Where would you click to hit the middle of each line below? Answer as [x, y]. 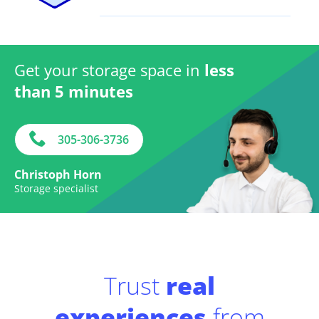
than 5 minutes [74, 91]
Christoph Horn [58, 174]
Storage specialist [56, 188]
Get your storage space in [109, 69]
